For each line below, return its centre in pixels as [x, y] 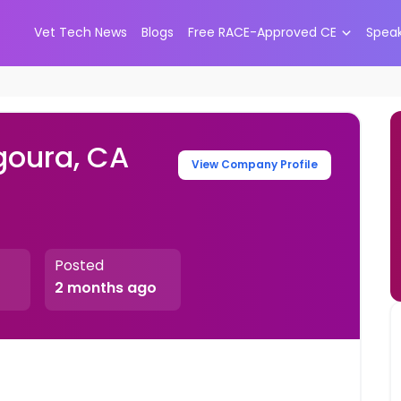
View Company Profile [255, 165]
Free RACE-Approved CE [262, 33]
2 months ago [105, 288]
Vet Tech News [80, 33]
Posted [79, 266]
